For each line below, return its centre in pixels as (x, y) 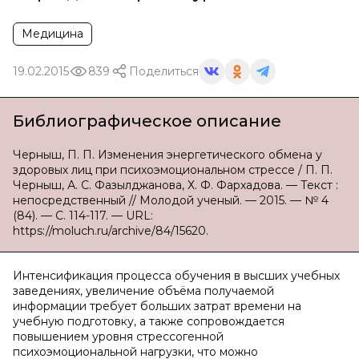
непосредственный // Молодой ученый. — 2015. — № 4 (171, 200)
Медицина (52, 34)
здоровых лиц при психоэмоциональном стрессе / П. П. (173, 170)
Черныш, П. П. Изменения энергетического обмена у (167, 155)
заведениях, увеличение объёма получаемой (143, 291)
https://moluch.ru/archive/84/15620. (111, 231)
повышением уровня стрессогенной (118, 337)
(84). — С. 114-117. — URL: (83, 216)
